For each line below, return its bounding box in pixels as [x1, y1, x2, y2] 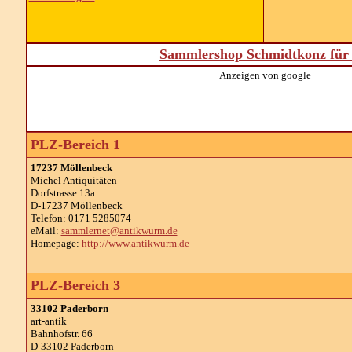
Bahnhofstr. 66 [30, 328, 93, 339]
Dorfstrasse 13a [30, 187, 95, 199]
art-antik [30, 315, 67, 327]
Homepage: [30, 237, 82, 249]
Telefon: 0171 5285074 [30, 212, 131, 224]
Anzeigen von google [219, 69, 311, 81]
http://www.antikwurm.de [81, 237, 189, 249]
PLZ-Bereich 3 [30, 277, 120, 293]
